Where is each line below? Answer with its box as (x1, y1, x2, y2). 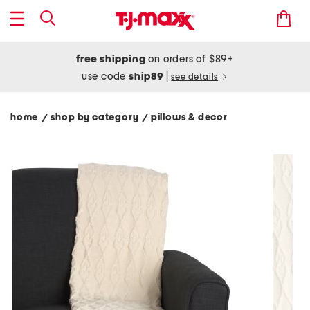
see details (171, 73, 219, 82)
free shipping (76, 54, 146, 64)
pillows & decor (150, 113, 230, 122)
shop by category (50, 113, 143, 122)
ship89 (129, 71, 166, 82)
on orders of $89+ (145, 54, 234, 64)
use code (81, 71, 129, 82)
